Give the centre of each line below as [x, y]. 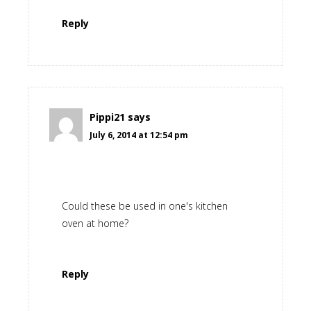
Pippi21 [107, 117]
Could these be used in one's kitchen [145, 206]
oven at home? [95, 224]
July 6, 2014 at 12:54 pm [139, 135]
